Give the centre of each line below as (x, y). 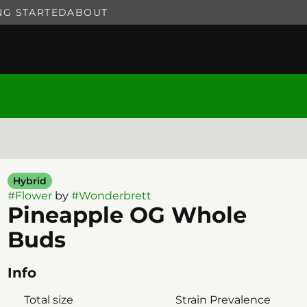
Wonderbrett (115, 196)
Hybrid (29, 181)
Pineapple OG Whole (127, 215)
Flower (33, 196)
